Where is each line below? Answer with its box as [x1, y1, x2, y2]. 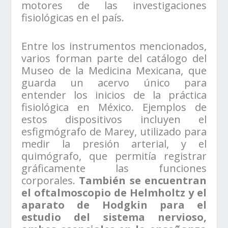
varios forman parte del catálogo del [21, 51, 207, 65]
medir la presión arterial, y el [21, 136, 207, 151]
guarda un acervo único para [21, 75, 207, 90]
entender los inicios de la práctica [21, 88, 207, 102]
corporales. [21, 173, 79, 187]
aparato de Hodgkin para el [21, 197, 207, 212]
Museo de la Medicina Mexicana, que [21, 63, 207, 77]
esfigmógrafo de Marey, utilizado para [21, 124, 207, 138]
